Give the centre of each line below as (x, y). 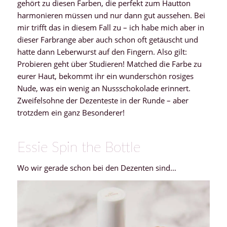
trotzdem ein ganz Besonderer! (71, 113)
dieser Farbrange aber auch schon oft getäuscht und (107, 40)
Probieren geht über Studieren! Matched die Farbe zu (109, 64)
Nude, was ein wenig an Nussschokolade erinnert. (104, 88)
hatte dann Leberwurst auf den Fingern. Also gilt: (102, 52)
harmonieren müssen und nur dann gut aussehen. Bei (111, 15)
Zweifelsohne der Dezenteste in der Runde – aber (103, 101)
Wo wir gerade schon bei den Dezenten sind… (97, 167)
